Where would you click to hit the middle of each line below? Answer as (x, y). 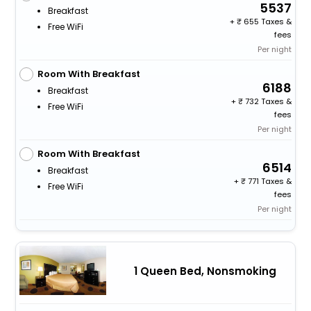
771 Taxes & (269, 182)
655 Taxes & (267, 22)
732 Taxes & (268, 102)
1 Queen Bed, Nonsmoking (205, 271)
